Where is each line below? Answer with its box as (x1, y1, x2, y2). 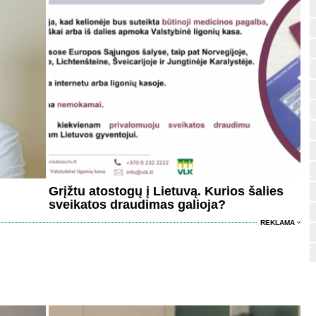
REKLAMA (260, 219, 295, 227)
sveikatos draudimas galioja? (49, 197, 226, 212)
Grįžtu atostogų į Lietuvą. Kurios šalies (49, 184, 284, 199)
